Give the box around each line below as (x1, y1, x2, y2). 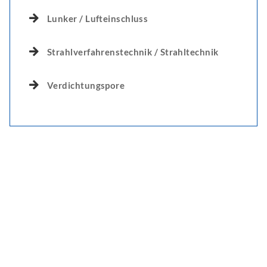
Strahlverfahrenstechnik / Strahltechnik (47, 46, 219, 57)
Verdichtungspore (47, 80, 125, 91)
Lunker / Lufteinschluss (47, 13, 148, 24)
